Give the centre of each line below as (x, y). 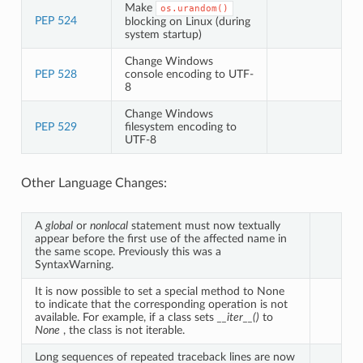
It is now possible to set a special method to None (159, 291)
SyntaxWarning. (74, 264)
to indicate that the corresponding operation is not (161, 304)
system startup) (163, 34)
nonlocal (109, 225)
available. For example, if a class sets (126, 317)
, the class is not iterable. (122, 330)
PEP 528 (56, 74)
